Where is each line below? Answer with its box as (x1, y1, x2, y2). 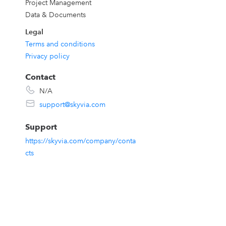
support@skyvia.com (39, 100, 105, 109)
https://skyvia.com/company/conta (25, 136, 136, 145)
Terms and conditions (25, 39, 95, 48)
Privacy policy (25, 51, 70, 61)
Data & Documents (25, 10, 86, 19)
